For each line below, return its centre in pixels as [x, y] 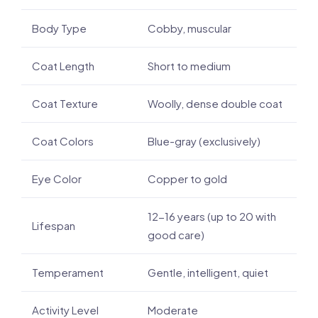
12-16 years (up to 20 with [212, 216]
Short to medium [189, 66]
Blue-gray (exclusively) [204, 141]
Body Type [59, 28]
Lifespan [54, 225]
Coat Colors [63, 141]
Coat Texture [65, 103]
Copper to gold [187, 179]
